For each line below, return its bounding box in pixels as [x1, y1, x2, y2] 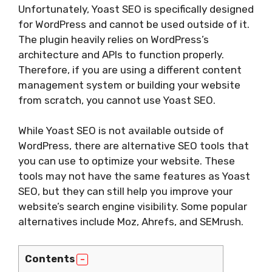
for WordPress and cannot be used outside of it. [18, 18, 250, 30]
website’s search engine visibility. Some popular [18, 200, 247, 212]
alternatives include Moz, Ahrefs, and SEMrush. [18, 216, 243, 228]
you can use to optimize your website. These [18, 155, 235, 167]
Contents [25, 253, 75, 265]
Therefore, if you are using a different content [18, 63, 242, 76]
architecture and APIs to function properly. [18, 48, 224, 61]
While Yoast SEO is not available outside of [18, 124, 224, 137]
